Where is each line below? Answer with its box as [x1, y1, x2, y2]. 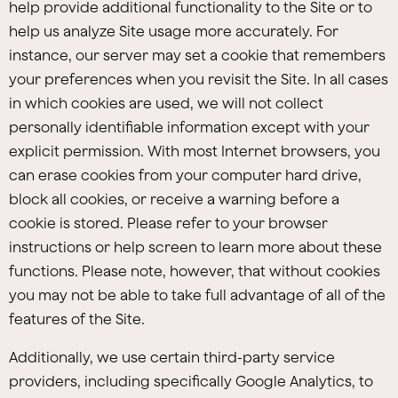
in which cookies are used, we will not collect [9, 95, 323, 111]
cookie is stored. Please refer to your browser [9, 215, 328, 231]
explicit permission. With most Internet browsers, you [9, 143, 380, 159]
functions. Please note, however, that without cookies [9, 263, 380, 279]
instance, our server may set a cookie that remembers [9, 47, 386, 63]
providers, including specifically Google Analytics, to [9, 373, 373, 389]
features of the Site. [9, 311, 145, 327]
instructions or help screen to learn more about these [9, 239, 382, 255]
